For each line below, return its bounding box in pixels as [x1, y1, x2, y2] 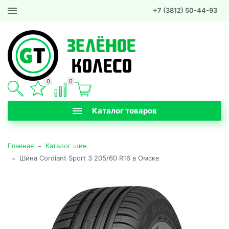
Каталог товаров [91, 106, 157, 116]
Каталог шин [45, 142, 87, 150]
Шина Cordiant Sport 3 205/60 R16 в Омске [19, 154, 159, 162]
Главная [8, 142, 34, 150]
